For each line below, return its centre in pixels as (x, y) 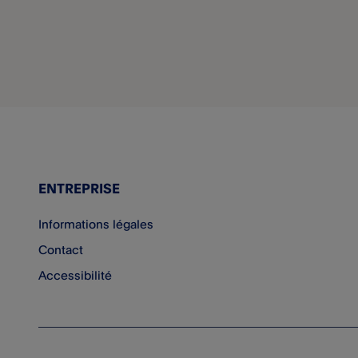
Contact (61, 250)
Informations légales (96, 224)
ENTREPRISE (79, 188)
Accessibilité (75, 275)
